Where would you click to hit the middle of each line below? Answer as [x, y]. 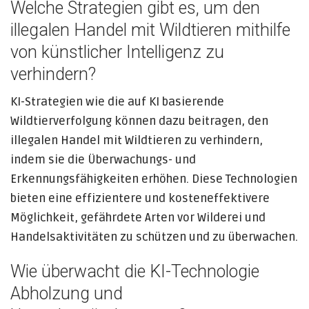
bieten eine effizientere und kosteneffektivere [140, 198]
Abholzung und [67, 293]
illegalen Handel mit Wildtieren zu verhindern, [137, 140]
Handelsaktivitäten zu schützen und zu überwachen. [154, 237]
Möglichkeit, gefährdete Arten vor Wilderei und [138, 218]
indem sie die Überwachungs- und [103, 160]
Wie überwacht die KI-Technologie [135, 271]
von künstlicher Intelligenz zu [117, 52]
